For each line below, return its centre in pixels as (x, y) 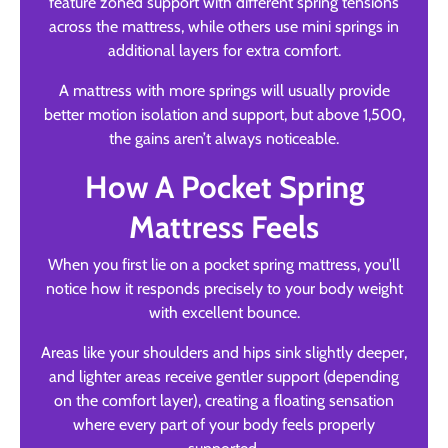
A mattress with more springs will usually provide (224, 90)
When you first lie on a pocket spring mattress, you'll (224, 265)
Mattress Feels (224, 226)
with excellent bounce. (224, 313)
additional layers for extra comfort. (224, 50)
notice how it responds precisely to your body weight (224, 289)
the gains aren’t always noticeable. (224, 138)
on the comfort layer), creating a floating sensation (224, 401)
